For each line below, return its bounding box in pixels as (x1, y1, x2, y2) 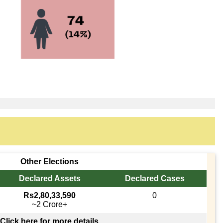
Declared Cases (124, 174, 185, 183)
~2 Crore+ (32, 200, 68, 209)
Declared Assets (18, 174, 81, 183)
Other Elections (20, 157, 79, 166)
